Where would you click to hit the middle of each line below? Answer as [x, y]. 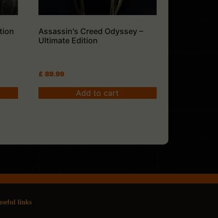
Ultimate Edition [68, 40]
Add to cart [98, 93]
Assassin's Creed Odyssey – [91, 31]
